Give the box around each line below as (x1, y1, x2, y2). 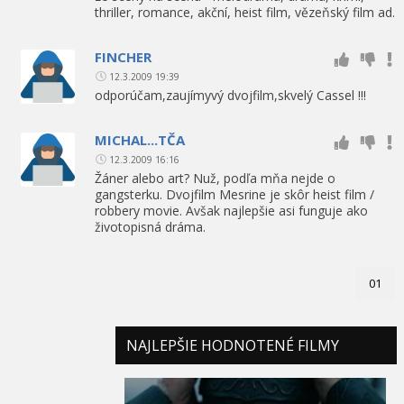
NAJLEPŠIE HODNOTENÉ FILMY (126, 335, 339, 355)
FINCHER (95, 47, 151, 66)
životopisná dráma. (95, 217, 206, 235)
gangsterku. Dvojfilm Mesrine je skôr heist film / (95, 185, 374, 203)
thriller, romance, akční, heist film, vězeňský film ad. (95, 3, 395, 21)
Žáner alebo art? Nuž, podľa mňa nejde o (95, 169, 335, 187)
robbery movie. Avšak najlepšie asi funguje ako (95, 201, 368, 219)
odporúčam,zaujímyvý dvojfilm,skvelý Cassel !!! (95, 86, 366, 104)
